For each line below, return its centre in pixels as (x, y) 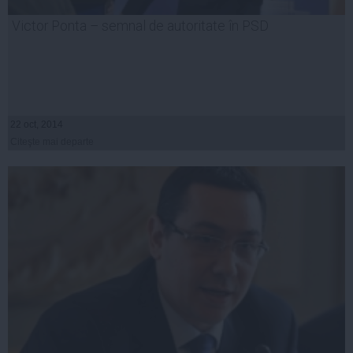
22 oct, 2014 (37, 124)
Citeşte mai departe (52, 141)
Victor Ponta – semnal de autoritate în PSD (140, 26)
